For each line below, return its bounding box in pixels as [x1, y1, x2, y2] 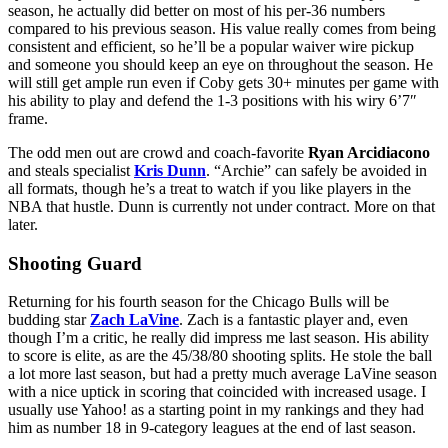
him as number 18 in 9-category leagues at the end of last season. [8, 419, 416, 437]
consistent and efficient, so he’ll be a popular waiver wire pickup [8, 38, 414, 56]
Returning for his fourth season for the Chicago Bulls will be [8, 293, 389, 311]
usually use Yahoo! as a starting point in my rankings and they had [8, 401, 424, 419]
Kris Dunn [134, 162, 206, 180]
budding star [8, 311, 90, 329]
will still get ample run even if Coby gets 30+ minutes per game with [8, 74, 439, 92]
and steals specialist [8, 162, 134, 180]
